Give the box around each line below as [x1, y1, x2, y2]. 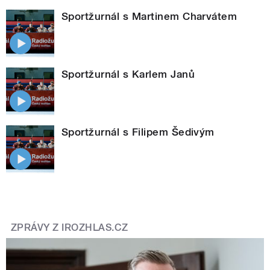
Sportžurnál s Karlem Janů [61, 67, 195, 80]
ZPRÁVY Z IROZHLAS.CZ [11, 221, 128, 233]
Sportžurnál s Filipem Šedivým [61, 125, 215, 138]
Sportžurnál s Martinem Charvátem [61, 10, 237, 22]
